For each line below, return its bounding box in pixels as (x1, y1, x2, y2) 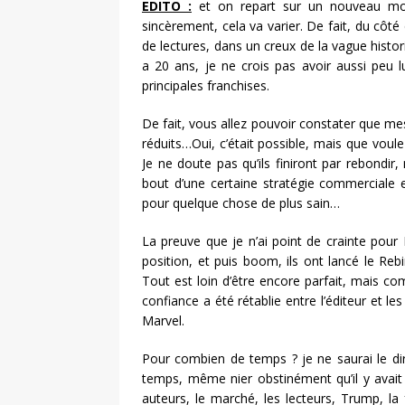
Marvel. (142, 312, 184, 330)
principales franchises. (142, 77, 269, 95)
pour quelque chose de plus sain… (142, 194, 340, 212)
